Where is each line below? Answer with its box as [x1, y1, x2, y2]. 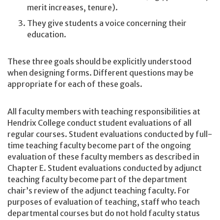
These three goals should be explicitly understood [7, 56, 192, 67]
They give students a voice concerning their [27, 18, 187, 28]
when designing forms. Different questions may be [7, 68, 193, 78]
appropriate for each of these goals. [7, 79, 142, 89]
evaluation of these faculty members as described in [7, 151, 199, 162]
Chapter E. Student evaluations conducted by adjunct [7, 163, 202, 173]
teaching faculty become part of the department [7, 174, 187, 184]
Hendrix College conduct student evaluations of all [7, 117, 192, 128]
